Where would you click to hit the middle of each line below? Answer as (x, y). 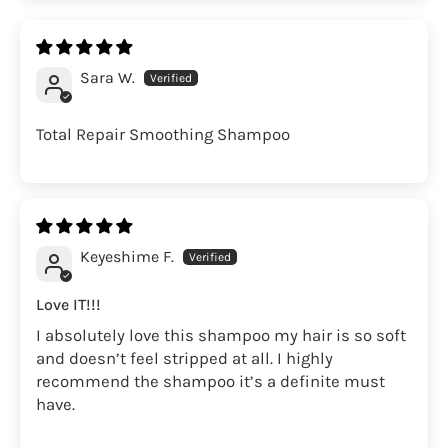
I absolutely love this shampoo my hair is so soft (221, 335)
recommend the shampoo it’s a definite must (210, 381)
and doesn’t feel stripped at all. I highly (184, 358)
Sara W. (107, 77)
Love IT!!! (68, 304)
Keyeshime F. (127, 256)
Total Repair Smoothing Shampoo (163, 134)
